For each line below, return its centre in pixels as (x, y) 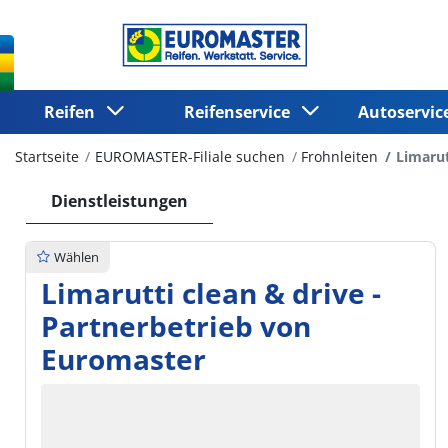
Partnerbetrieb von (176, 326)
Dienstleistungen (119, 200)
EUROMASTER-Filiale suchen (190, 156)
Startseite (47, 156)
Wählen (76, 256)
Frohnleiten (340, 156)
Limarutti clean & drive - (211, 293)
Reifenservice (241, 111)
